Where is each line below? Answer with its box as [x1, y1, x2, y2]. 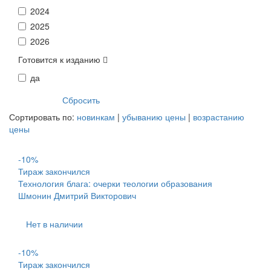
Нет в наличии [26, 218, 83, 230]
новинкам [77, 111, 115, 123]
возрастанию [193, 111, 244, 123]
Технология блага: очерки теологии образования [18, 177, 212, 189]
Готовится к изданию [18, 53, 103, 65]
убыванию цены [122, 111, 186, 123]
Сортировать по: [9, 111, 77, 123]
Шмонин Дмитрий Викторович [18, 189, 136, 201]
